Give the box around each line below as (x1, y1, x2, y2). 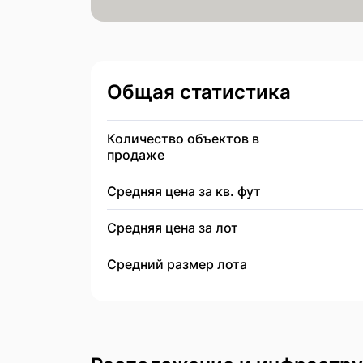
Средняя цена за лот (107, 220, 238, 236)
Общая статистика (107, 80, 291, 104)
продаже (107, 147, 164, 163)
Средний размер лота (107, 256, 247, 272)
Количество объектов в (107, 130, 259, 147)
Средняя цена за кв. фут (107, 183, 261, 199)
